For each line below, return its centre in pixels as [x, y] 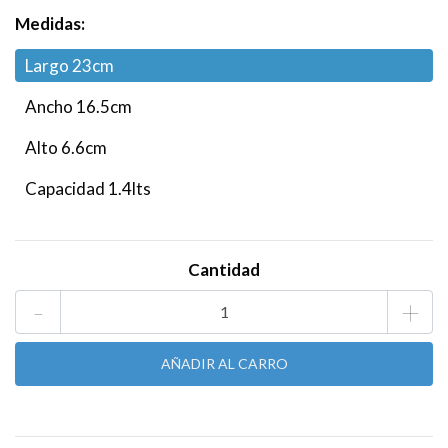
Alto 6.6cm [66, 147]
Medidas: [50, 23]
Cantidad [224, 269]
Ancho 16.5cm [78, 106]
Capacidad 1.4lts [88, 188]
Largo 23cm [69, 65]
